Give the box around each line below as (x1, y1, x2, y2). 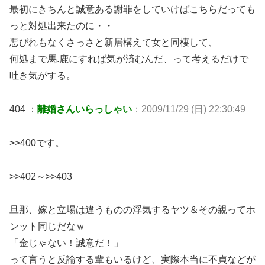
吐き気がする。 (9, 70, 76, 81)
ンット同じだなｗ (9, 221, 85, 232)
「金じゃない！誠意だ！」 (9, 238, 123, 248)
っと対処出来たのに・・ (9, 21, 114, 31)
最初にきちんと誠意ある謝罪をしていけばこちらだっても (9, 4, 256, 15)
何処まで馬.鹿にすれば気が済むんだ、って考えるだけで (9, 54, 248, 64)
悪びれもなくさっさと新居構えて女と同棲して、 (9, 37, 218, 48)
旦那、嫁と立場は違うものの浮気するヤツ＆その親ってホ (9, 205, 256, 215)
